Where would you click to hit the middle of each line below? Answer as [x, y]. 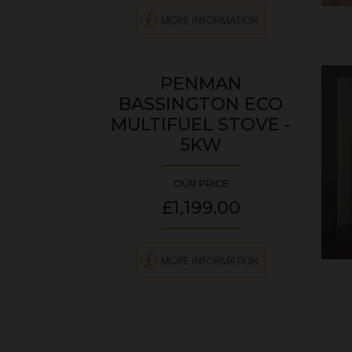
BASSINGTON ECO [201, 103]
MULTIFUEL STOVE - [201, 124]
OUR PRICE [201, 183]
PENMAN [201, 83]
